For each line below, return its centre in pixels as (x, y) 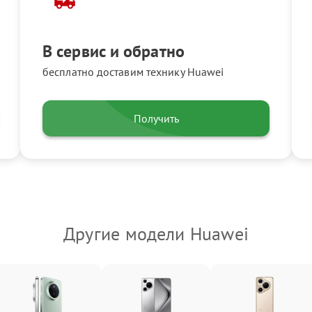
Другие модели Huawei (156, 234)
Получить (156, 118)
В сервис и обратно (114, 51)
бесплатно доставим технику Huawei (133, 72)
